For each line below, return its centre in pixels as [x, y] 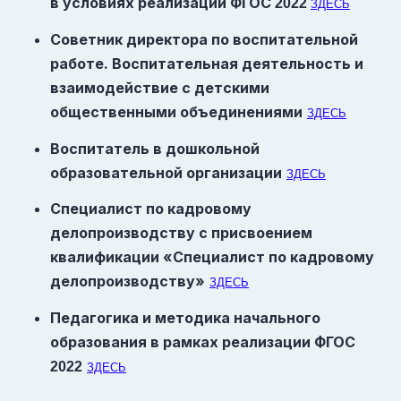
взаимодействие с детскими [160, 88]
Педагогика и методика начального [185, 318]
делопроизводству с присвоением [181, 233]
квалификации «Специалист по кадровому [212, 257]
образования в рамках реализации [182, 342]
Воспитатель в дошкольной [155, 148]
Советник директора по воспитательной [204, 40]
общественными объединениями [176, 112]
